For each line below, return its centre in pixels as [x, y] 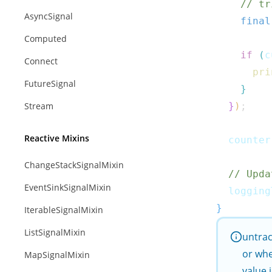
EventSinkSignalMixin [68, 187]
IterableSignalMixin [64, 210]
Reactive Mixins [57, 138]
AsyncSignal [49, 16]
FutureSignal [50, 83]
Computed [46, 39]
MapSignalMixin [57, 255]
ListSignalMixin [55, 232]
